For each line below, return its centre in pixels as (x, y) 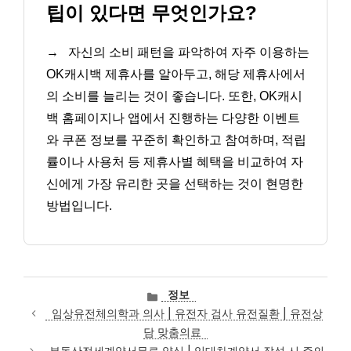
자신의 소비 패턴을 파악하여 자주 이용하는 (187, 52)
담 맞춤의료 (172, 332)
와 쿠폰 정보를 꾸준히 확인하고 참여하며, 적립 (176, 139)
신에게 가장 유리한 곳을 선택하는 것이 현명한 (175, 183)
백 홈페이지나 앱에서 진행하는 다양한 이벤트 (173, 118)
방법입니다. (79, 205)
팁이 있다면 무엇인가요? (152, 13)
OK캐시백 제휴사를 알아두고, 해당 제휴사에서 (176, 74)
